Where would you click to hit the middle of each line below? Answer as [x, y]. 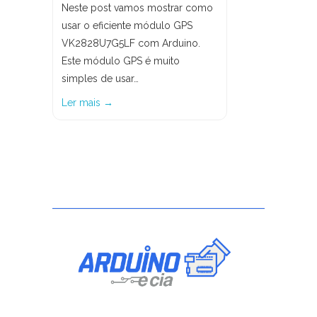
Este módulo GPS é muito [121, 61]
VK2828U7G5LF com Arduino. [131, 43]
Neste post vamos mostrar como [137, 8]
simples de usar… [100, 79]
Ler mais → [87, 103]
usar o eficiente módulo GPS [127, 25]
